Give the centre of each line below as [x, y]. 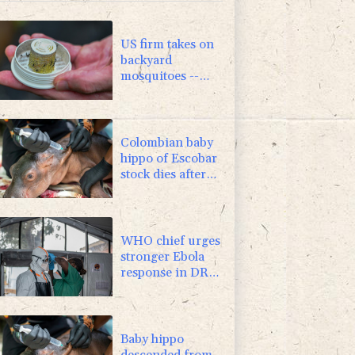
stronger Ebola [163, 256]
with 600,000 [160, 92]
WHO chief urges [171, 240]
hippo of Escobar [169, 158]
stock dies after [164, 174]
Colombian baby [167, 142]
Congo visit [153, 288]
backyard [147, 60]
